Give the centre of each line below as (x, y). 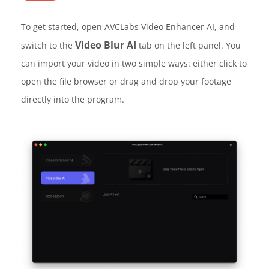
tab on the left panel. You (189, 45)
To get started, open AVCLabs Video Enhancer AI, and (128, 26)
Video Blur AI (106, 45)
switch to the (48, 45)
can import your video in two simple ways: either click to (134, 63)
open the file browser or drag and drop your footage (126, 81)
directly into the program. (73, 99)
